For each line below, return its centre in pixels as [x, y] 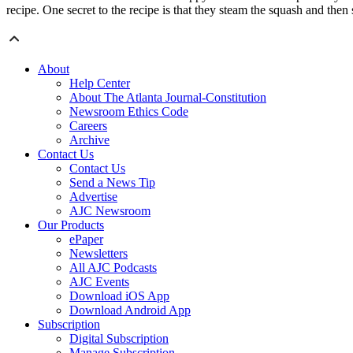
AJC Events [99, 282]
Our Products [71, 225]
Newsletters [98, 254]
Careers [88, 126]
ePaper [86, 240]
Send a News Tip [112, 183]
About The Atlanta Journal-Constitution [168, 98]
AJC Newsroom [110, 211]
